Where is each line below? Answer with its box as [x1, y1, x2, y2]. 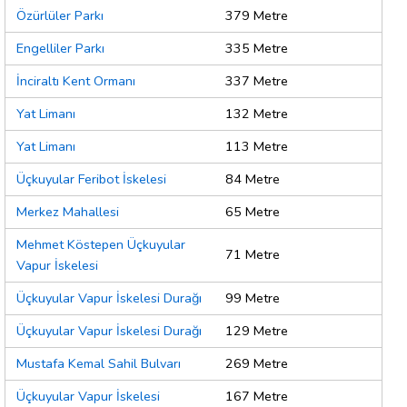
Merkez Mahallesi [16, 203, 119, 222]
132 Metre [225, 104, 288, 124]
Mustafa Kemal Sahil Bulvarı [16, 354, 181, 373]
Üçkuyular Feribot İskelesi [16, 170, 166, 189]
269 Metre [225, 354, 288, 373]
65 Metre [225, 203, 280, 222]
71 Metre [225, 245, 280, 264]
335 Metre [225, 39, 288, 58]
